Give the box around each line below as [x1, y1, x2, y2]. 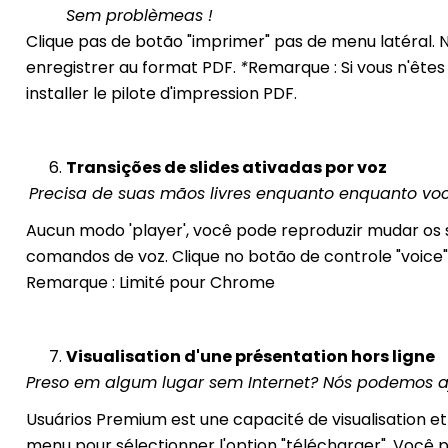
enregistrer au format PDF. [25, 56, 240, 80]
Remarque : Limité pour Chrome [25, 271, 275, 295]
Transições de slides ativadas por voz [65, 156, 387, 180]
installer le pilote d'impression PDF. [25, 82, 297, 106]
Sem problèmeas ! [65, 4, 213, 28]
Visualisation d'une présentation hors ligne [65, 345, 435, 369]
